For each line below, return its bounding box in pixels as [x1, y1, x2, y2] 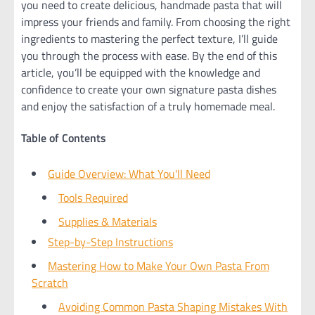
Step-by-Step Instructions [48, 233, 173, 250]
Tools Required [58, 188, 128, 206]
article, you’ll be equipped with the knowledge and [21, 64, 260, 81]
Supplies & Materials [58, 212, 157, 230]
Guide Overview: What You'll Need [48, 165, 210, 182]
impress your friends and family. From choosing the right [21, 13, 290, 30]
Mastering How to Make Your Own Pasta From [48, 257, 269, 274]
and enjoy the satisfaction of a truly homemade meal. [21, 98, 275, 115]
